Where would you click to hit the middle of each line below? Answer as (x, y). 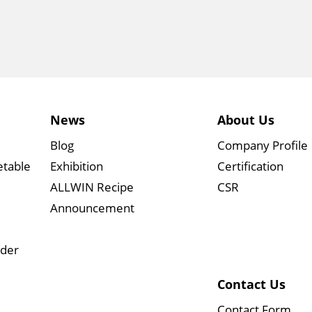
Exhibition (76, 166)
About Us (246, 119)
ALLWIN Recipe (92, 187)
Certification (251, 166)
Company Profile (263, 145)
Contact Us (252, 284)
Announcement (92, 208)
